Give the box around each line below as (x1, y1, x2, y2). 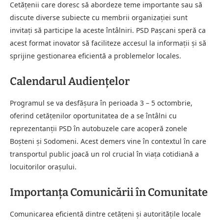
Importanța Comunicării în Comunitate (10, 185, 208, 199)
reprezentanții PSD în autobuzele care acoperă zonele (10, 123, 187, 133)
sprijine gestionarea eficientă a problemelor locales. (10, 51, 181, 60)
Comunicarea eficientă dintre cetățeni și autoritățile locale (10, 209, 201, 219)
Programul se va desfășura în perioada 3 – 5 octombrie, (10, 98, 192, 108)
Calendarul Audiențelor (10, 74, 130, 88)
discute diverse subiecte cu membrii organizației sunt (10, 12, 188, 22)
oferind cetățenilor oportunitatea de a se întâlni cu (10, 110, 177, 120)
